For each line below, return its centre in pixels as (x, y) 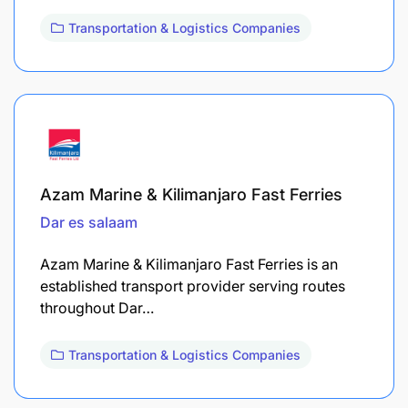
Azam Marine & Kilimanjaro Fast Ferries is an (189, 264)
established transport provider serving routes (193, 286)
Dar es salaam (89, 222)
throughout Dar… (97, 307)
